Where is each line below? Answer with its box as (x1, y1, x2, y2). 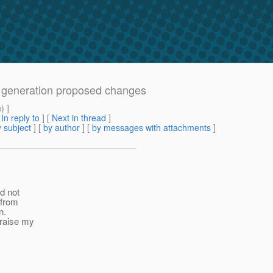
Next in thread (52, 112, 106, 124)
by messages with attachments (92, 121, 211, 134)
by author (43, 121, 80, 134)
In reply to (1, 112, 40, 124)
